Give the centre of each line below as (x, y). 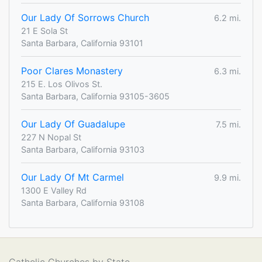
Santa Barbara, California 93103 (83, 150)
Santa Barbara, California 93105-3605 (95, 96)
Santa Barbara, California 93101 (82, 43)
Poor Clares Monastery (72, 71)
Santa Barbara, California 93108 (83, 203)
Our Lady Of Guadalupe (73, 124)
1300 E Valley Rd (54, 191)
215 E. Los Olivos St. (62, 84)
